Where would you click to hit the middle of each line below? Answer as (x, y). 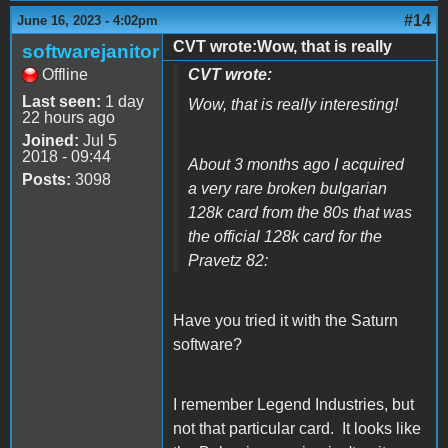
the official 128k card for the (285, 236)
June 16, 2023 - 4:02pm (87, 20)
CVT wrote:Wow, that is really (282, 46)
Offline (65, 74)
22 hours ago (68, 117)
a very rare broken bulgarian (287, 188)
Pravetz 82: (228, 260)
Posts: (46, 179)
